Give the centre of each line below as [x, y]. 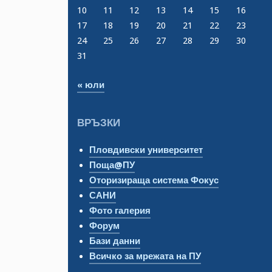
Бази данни [115, 241]
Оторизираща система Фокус [154, 181]
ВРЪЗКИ [99, 123]
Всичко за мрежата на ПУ [145, 257]
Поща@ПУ [112, 165]
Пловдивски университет [146, 150]
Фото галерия [120, 211]
